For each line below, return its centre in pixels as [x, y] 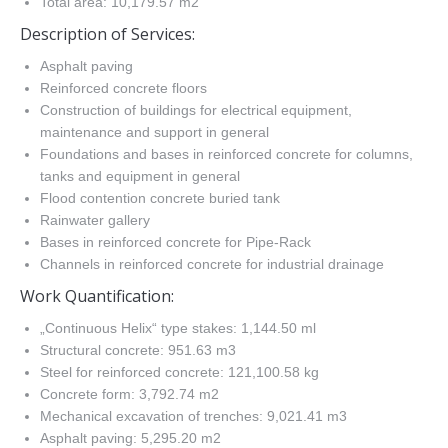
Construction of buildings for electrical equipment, [196, 110]
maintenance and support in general [154, 132]
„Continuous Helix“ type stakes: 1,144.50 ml [178, 328]
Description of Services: [107, 34]
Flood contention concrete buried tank [160, 198]
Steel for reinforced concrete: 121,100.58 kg [179, 372]
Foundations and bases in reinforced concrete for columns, [226, 154]
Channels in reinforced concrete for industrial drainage [212, 264]
